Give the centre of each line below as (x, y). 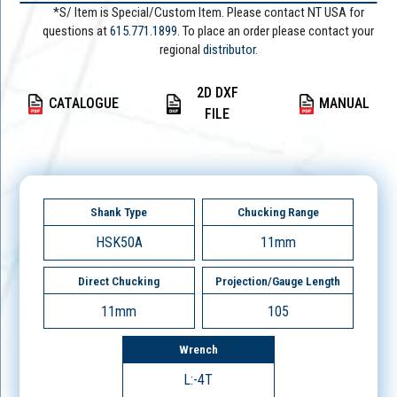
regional (181, 50)
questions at (77, 31)
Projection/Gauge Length (278, 280)
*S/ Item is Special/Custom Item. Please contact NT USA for (208, 13)
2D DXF (217, 93)
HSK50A (119, 243)
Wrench (198, 350)
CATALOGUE (84, 104)
